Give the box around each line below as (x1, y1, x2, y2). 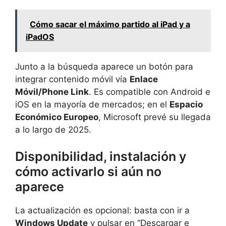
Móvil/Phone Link (15, 86, 89, 97)
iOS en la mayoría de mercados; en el (15, 99, 169, 109)
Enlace (130, 74, 158, 84)
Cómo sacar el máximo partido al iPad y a (30, 19, 190, 29)
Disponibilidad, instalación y (15, 149, 186, 164)
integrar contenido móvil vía (15, 74, 130, 84)
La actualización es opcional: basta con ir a (15, 205, 190, 216)
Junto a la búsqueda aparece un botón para (15, 61, 193, 72)
